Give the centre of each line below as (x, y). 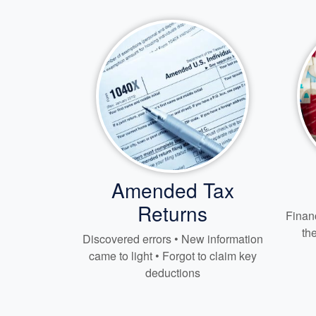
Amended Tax (172, 189)
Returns (172, 213)
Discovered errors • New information (172, 238)
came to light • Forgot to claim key (172, 255)
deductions (172, 272)
